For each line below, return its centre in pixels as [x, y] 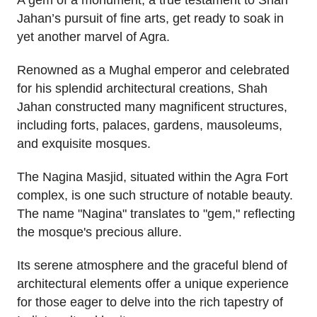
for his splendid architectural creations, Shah [142, 89]
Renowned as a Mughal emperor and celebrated [153, 70]
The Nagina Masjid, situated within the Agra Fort [152, 177]
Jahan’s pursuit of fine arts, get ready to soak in [150, 19]
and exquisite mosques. [84, 144]
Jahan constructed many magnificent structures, [152, 107]
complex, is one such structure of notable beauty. [155, 195]
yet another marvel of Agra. [93, 37]
